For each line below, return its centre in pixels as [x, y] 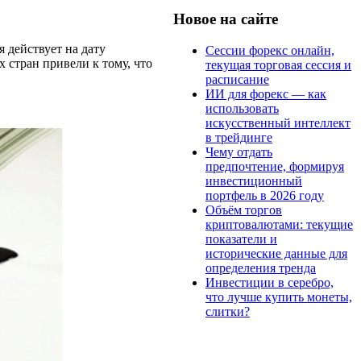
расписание [237, 79]
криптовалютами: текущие [279, 224]
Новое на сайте [226, 19]
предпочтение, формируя [275, 166]
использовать [242, 108]
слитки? [228, 311]
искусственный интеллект [278, 122]
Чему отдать [239, 151]
